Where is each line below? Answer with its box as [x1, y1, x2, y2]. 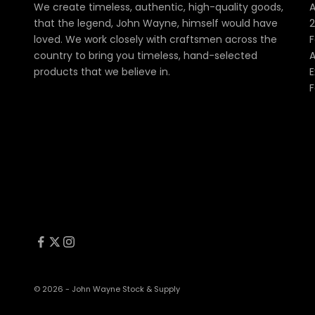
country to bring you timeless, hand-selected [34, 49, 257, 63]
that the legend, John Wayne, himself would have [34, 16, 278, 31]
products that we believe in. [34, 65, 170, 79]
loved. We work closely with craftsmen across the [34, 32, 277, 47]
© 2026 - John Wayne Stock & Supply [34, 283, 180, 295]
